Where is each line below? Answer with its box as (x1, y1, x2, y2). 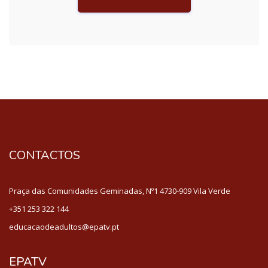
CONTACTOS (9, 147, 80, 163)
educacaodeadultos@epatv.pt (9, 221, 119, 232)
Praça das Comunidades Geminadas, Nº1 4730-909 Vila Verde (9, 185, 230, 196)
